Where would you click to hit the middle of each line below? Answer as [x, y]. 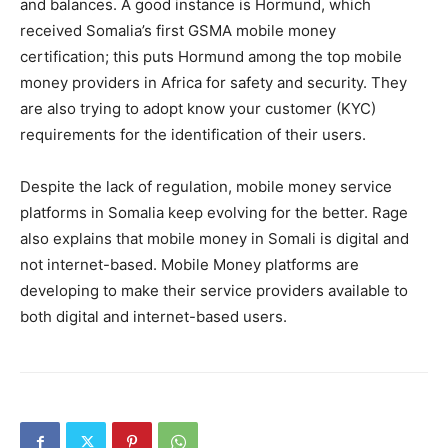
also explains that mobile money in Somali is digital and [214, 238]
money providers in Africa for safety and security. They [213, 82]
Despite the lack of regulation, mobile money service [206, 186]
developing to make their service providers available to [214, 290]
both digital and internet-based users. [153, 316]
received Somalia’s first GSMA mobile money [178, 30]
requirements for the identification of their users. [193, 134]
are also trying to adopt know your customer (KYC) [198, 108]
